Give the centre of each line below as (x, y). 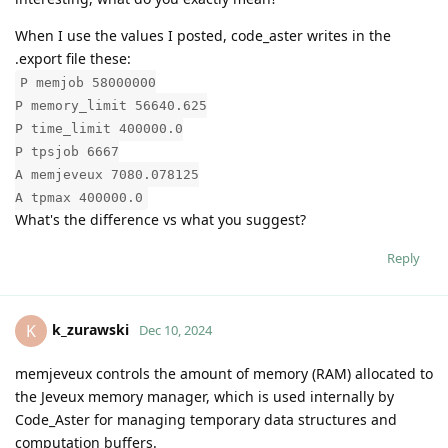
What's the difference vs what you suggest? (160, 219)
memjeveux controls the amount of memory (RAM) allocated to (224, 373)
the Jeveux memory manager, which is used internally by (204, 396)
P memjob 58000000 (88, 82)
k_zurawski (90, 329)
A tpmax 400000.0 (79, 197)
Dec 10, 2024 (175, 329)
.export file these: (73, 58)
